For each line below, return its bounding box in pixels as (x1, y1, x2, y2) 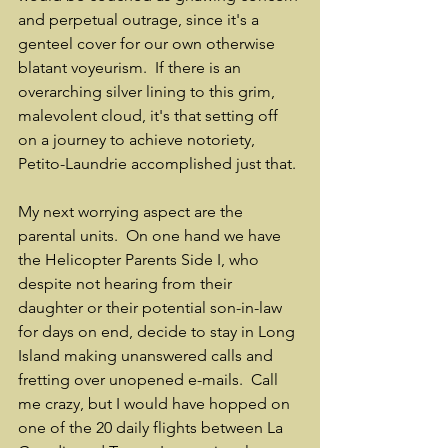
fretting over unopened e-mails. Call (18, 370, 282, 389)
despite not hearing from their (18, 274, 236, 293)
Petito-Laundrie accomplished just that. (18, 154, 296, 173)
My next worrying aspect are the (18, 202, 247, 221)
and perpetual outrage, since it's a (18, 10, 263, 29)
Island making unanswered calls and (18, 346, 277, 365)
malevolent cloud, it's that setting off (18, 106, 282, 125)
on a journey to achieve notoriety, (18, 130, 259, 149)
